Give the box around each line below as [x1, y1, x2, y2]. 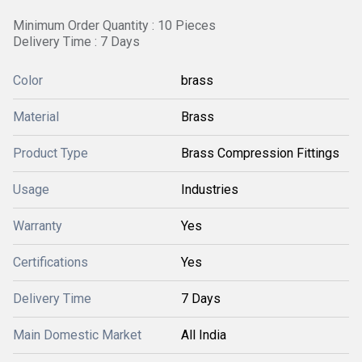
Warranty [13, 218, 62, 234]
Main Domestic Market [13, 327, 141, 343]
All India [181, 327, 226, 343]
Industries [181, 182, 238, 197]
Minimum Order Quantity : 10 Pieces [13, 18, 216, 33]
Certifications [13, 255, 88, 270]
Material [13, 109, 59, 124]
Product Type [13, 145, 88, 161]
